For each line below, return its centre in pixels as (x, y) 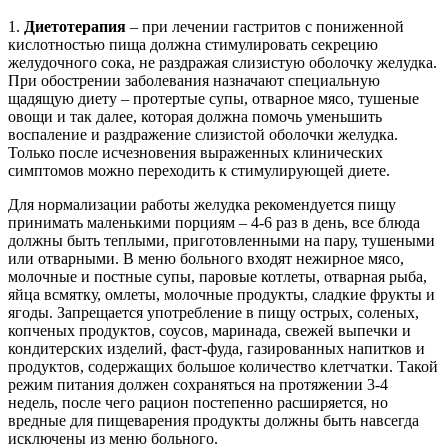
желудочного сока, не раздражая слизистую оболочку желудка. (222, 63)
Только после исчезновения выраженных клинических (195, 153)
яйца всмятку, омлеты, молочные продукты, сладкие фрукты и (221, 295)
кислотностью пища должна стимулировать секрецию (193, 45)
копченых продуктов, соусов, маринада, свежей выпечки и (209, 331)
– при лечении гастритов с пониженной (265, 27)
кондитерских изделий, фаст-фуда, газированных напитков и (216, 349)
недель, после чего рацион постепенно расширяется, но (198, 403)
